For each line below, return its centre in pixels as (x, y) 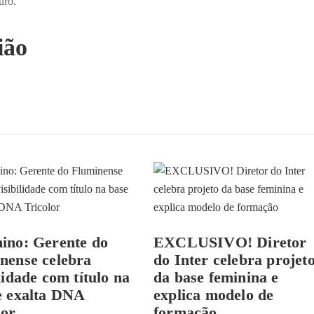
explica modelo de (213, 295)
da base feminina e (216, 277)
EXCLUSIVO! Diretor (230, 242)
